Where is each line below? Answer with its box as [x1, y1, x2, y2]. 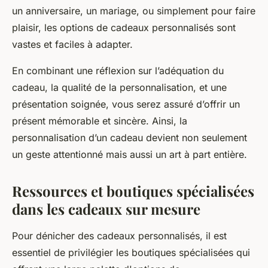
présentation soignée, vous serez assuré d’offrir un [12, 98, 240, 111]
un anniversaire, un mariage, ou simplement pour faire [12, 5, 255, 17]
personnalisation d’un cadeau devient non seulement [12, 132, 247, 144]
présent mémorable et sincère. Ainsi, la [12, 115, 187, 127]
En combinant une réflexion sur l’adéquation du [12, 65, 224, 77]
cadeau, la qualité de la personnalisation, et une [12, 81, 227, 94]
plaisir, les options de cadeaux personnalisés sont [12, 22, 236, 34]
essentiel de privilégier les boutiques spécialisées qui [12, 246, 250, 259]
